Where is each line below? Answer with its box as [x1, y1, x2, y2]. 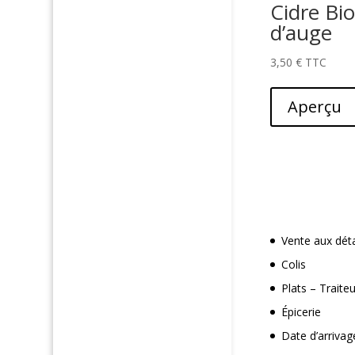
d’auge [270, 18, 333, 48]
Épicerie [281, 304, 322, 320]
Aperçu [288, 96, 342, 118]
